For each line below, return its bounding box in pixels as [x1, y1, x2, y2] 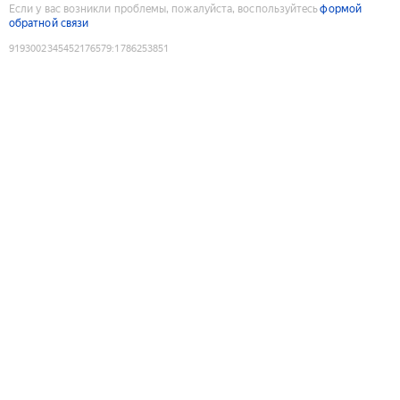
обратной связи [9, 16, 89, 29]
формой [320, 2, 362, 15]
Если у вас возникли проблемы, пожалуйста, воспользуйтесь [9, 2, 319, 15]
